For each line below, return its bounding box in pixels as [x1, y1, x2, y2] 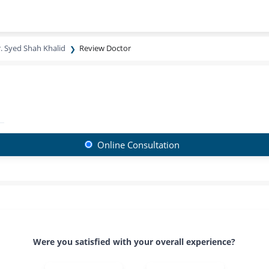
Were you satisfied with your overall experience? [33, 236, 236, 247]
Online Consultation [95, 139, 180, 151]
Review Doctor [79, 43, 131, 53]
